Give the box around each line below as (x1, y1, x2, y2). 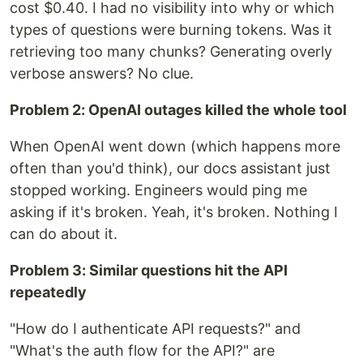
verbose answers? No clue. (10, 65, 194, 82)
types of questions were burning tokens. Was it (10, 21, 332, 38)
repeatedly (10, 284, 87, 301)
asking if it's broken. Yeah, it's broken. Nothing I (10, 203, 338, 220)
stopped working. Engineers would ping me (10, 181, 307, 199)
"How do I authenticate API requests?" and (10, 320, 301, 337)
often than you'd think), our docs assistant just (10, 160, 331, 177)
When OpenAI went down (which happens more (10, 138, 340, 155)
